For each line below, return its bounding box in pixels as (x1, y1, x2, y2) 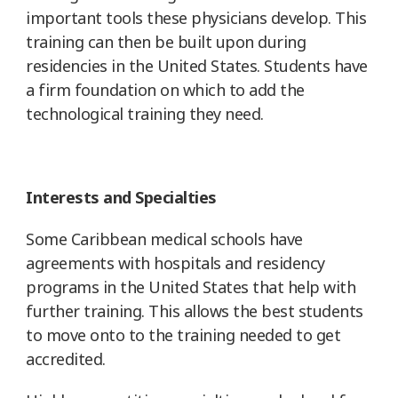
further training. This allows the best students (26, 299, 363, 322)
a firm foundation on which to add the (26, 78, 305, 100)
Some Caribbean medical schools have (26, 227, 303, 250)
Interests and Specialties (26, 186, 217, 208)
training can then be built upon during (26, 30, 306, 52)
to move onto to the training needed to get (26, 323, 340, 346)
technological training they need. (26, 102, 264, 124)
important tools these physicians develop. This (26, 6, 366, 28)
